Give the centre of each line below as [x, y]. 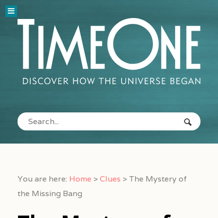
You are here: [42, 179]
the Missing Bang [50, 194]
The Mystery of [158, 179]
